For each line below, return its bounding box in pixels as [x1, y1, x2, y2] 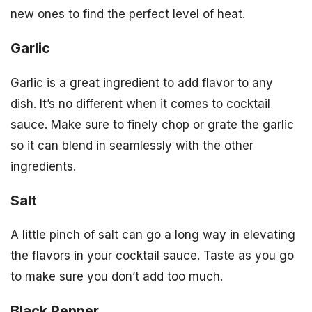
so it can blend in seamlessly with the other [10, 138, 253, 153]
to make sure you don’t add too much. [10, 270, 223, 284]
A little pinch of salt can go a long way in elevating [10, 228, 295, 242]
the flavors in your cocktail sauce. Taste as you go [10, 249, 294, 263]
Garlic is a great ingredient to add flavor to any [10, 75, 273, 90]
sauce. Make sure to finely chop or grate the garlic [10, 117, 294, 132]
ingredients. [10, 159, 76, 173]
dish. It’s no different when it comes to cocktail [10, 96, 270, 111]
